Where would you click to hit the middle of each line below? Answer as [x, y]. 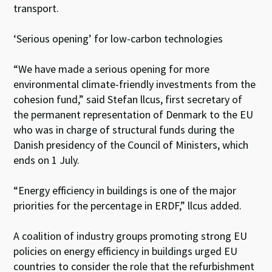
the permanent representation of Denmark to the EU [134, 114]
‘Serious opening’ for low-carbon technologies [118, 39]
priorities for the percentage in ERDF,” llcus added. [128, 206]
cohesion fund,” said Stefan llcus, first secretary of [128, 99]
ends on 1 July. [47, 160]
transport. [36, 8]
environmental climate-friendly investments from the [135, 84]
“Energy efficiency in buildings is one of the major [125, 190]
